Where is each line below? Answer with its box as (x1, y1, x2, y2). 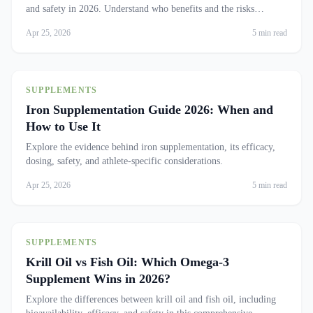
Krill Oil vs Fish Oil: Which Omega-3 (26, 255, 229, 269)
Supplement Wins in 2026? (26, 272, 170, 286)
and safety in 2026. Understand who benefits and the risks (26, 3, 254, 14)
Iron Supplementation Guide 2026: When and (26, 103, 273, 117)
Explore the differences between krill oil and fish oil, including (26, 294, 276, 305)
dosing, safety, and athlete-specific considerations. (26, 156, 223, 166)
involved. (26, 17, 63, 28)
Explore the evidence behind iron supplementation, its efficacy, (26, 142, 275, 152)
